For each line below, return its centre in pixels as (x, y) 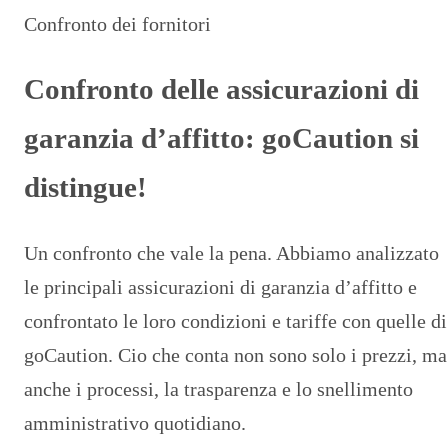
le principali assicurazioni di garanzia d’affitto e (220, 287)
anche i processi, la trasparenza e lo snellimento (218, 389)
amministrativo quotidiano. (135, 423)
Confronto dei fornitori (117, 24)
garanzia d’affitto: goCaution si (221, 138)
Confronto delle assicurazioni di (221, 89)
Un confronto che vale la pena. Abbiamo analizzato (231, 253)
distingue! (85, 187)
